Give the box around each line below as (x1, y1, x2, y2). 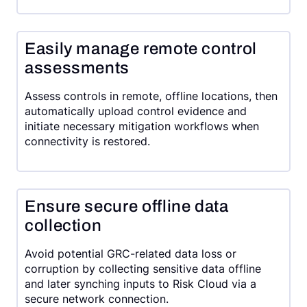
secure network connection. (25, 291, 169, 306)
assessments (25, 58, 130, 77)
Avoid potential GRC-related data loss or (25, 246, 236, 260)
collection (25, 216, 102, 234)
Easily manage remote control (25, 39, 257, 58)
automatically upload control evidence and (25, 103, 247, 118)
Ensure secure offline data (25, 197, 229, 215)
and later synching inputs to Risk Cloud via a (25, 276, 256, 291)
